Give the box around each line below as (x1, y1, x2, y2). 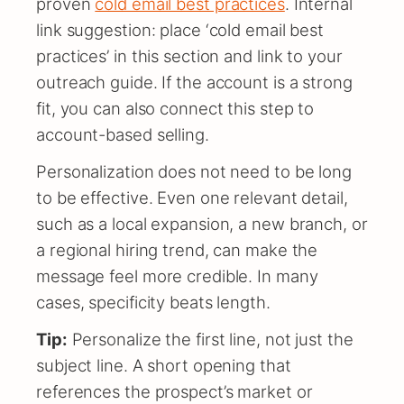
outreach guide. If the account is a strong (36, 71, 353, 92)
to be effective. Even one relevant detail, (36, 187, 348, 207)
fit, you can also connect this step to (36, 97, 315, 118)
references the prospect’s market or (36, 381, 313, 401)
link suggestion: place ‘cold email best (36, 19, 325, 40)
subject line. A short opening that (36, 354, 291, 375)
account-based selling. (36, 124, 209, 144)
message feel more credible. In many (36, 265, 318, 286)
